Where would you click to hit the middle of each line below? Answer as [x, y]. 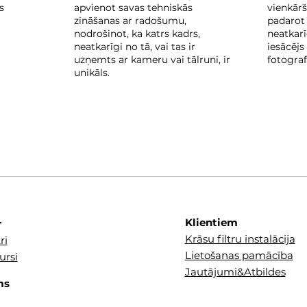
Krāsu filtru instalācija [240, 239]
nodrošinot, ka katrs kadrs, [137, 34]
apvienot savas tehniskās [133, 8]
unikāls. [92, 73]
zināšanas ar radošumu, [130, 21]
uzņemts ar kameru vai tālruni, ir [152, 60]
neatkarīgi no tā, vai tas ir [135, 47]
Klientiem [211, 222]
